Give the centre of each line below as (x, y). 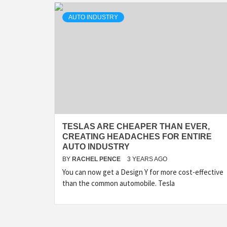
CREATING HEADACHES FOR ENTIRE (137, 137)
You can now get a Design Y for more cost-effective (143, 172)
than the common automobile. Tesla (119, 183)
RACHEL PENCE (97, 159)
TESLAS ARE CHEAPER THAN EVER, (136, 126)
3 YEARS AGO (147, 159)
